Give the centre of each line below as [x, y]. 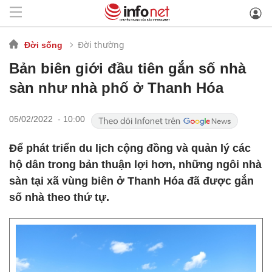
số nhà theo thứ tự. [59, 197]
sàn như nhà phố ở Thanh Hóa [116, 88]
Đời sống [43, 45]
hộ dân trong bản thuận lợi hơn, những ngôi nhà [135, 165]
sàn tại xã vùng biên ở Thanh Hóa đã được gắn [131, 181]
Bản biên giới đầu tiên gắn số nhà [127, 68]
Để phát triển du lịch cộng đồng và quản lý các [130, 148]
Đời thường [101, 44]
